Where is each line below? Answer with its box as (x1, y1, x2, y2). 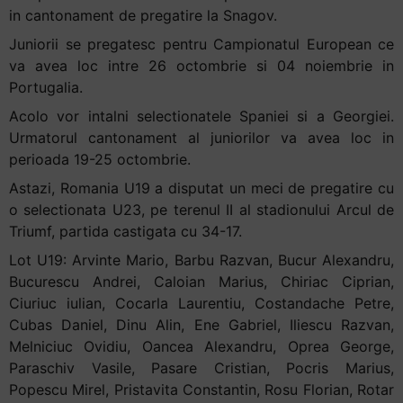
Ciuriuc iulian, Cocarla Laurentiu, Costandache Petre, (9, 293, 394, 312)
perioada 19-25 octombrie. (9, 149, 191, 168)
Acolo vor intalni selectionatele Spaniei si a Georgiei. (9, 106, 394, 125)
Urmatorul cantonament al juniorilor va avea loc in (9, 128, 394, 147)
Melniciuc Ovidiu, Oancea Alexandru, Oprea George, (9, 336, 394, 355)
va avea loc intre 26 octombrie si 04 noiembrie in (9, 56, 394, 75)
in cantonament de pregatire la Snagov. (9, 5, 277, 24)
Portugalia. (9, 77, 83, 96)
